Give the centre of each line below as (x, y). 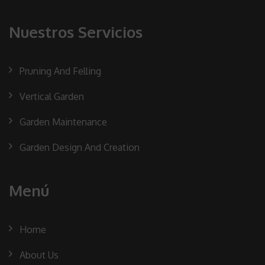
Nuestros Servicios (76, 31)
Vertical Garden (52, 96)
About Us (39, 255)
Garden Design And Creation (80, 147)
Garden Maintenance (63, 122)
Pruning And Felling (60, 71)
